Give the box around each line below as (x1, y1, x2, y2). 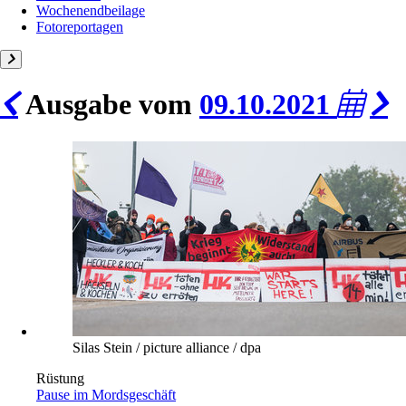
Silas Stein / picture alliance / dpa (72, 339, 261, 355)
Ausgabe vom (18, 88, 199, 121)
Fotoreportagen (36, 18, 123, 34)
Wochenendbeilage (36, 2, 145, 18)
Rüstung (36, 370, 84, 386)
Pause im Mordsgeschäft (36, 386, 176, 402)
